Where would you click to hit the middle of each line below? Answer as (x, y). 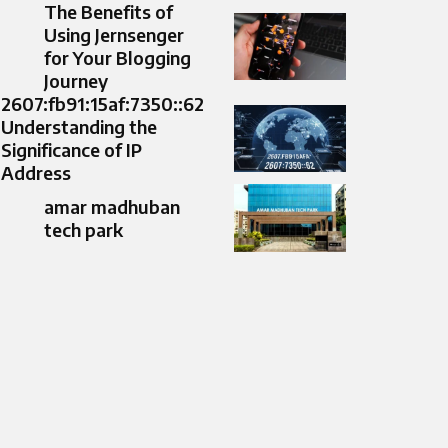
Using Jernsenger (114, 35)
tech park (83, 230)
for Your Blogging (117, 58)
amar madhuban (112, 207)
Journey (76, 81)
